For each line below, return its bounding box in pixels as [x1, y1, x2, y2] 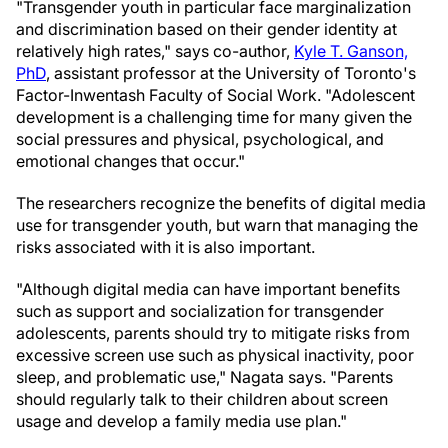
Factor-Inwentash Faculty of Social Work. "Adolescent [16, 85, 415, 105]
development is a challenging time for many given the [16, 107, 412, 127]
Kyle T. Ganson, [294, 41, 408, 61]
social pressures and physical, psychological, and [16, 129, 384, 149]
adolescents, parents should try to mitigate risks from [16, 323, 410, 343]
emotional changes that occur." [16, 151, 245, 171]
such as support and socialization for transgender [16, 301, 384, 321]
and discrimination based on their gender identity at [16, 19, 397, 39]
